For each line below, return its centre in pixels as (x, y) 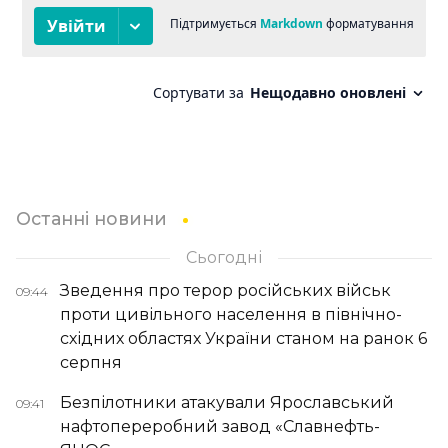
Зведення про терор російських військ (225, 290)
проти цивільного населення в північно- (231, 314)
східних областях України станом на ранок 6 (243, 338)
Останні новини (91, 218)
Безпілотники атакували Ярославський (227, 402)
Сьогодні (224, 257)
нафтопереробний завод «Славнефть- (220, 426)
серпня (91, 362)
